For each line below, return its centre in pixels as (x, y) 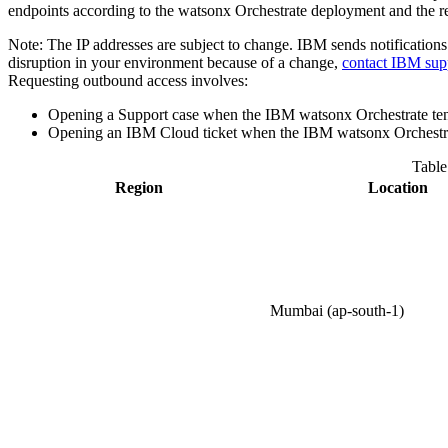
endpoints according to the (93, 11)
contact (366, 63)
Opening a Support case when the (156, 115)
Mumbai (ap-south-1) (337, 311)
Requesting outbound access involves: (128, 81)
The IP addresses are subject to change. (170, 45)
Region (138, 188)
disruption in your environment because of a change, (175, 63)
